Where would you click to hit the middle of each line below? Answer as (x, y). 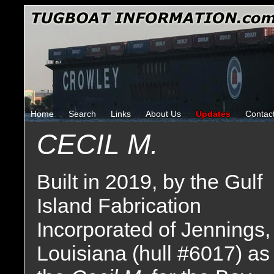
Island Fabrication (119, 206)
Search (82, 114)
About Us (163, 114)
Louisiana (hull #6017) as (153, 253)
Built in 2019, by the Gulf (150, 182)
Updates (213, 114)
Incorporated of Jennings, (154, 229)
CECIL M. (98, 144)
